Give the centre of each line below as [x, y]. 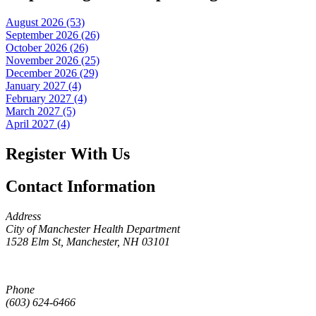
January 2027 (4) [43, 85]
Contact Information [80, 187]
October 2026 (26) [47, 47]
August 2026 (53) [45, 22]
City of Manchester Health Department [93, 229]
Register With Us [68, 153]
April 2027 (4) [38, 123]
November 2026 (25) [53, 60]
